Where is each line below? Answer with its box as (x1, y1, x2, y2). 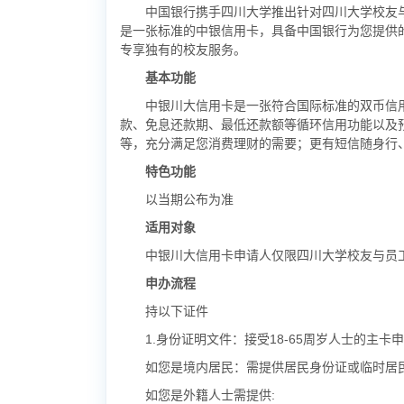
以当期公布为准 (145, 192, 234, 207)
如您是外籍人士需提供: (145, 388, 275, 402)
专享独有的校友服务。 (120, 42, 246, 57)
